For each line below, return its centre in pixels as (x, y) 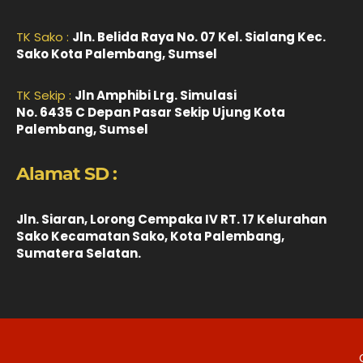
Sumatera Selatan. (79, 253)
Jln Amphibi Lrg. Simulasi (156, 95)
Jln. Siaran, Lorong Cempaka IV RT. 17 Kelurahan (171, 219)
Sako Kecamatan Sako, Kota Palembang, (150, 236)
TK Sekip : (45, 95)
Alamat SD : (66, 174)
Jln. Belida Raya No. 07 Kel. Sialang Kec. (199, 37)
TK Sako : (44, 37)
